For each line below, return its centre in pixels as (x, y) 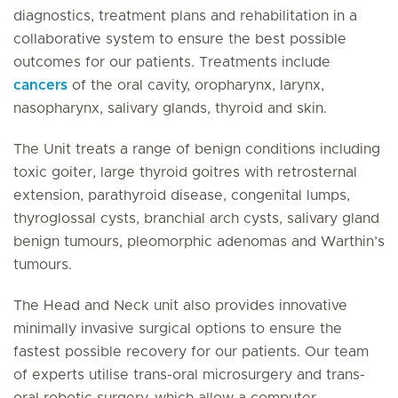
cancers (40, 85)
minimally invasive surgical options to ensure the (178, 329)
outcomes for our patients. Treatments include (172, 62)
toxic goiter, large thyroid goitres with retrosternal (185, 172)
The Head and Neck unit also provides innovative (180, 306)
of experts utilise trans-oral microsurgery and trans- (189, 375)
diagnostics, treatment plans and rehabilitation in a (185, 16)
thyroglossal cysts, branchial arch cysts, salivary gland (196, 219)
